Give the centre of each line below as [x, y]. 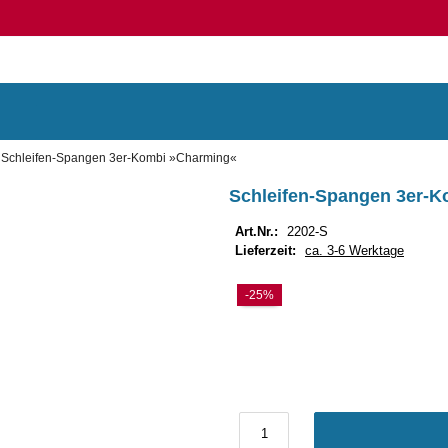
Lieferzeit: [265, 250]
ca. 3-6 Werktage [354, 250]
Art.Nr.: [256, 231]
